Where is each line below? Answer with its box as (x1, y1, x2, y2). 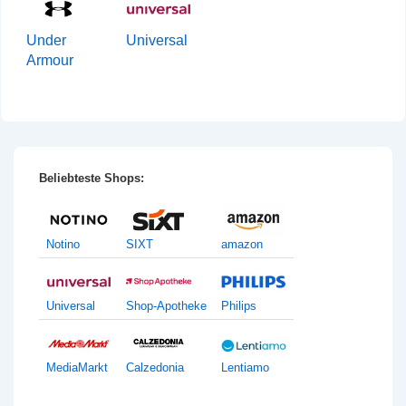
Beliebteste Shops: (39, 171, 144, 185)
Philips (221, 299, 256, 314)
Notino (46, 237, 80, 252)
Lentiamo (221, 361, 269, 375)
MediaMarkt (46, 361, 108, 375)
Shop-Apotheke (126, 299, 207, 314)
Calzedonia (126, 361, 184, 375)
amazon (221, 237, 263, 252)
